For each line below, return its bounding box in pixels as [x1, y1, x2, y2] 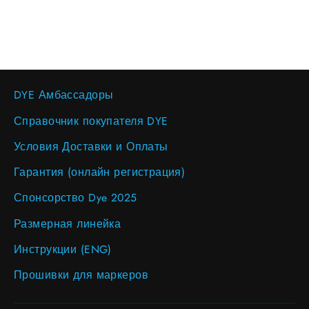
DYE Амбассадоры [14, 87, 114, 103]
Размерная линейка [14, 215, 121, 232]
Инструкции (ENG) [14, 241, 112, 257]
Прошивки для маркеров [14, 267, 148, 283]
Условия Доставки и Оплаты [14, 138, 168, 154]
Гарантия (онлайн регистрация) [14, 164, 186, 181]
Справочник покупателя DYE [14, 112, 168, 129]
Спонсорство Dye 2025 [14, 190, 137, 206]
